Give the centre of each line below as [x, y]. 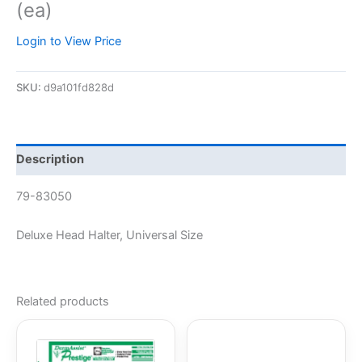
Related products [63, 301]
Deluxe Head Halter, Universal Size [109, 235]
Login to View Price [69, 41]
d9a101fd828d [79, 87]
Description [50, 160]
